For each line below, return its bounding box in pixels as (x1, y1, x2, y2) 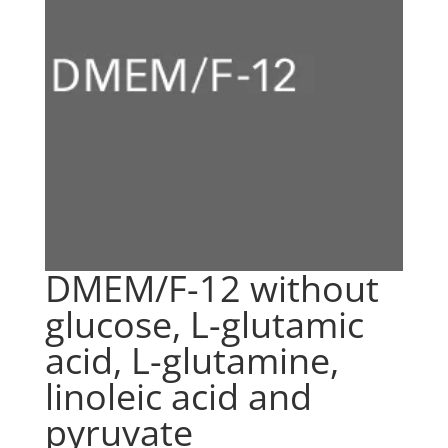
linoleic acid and (44, 371, 312, 421)
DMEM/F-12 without (44, 263, 379, 313)
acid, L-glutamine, (44, 335, 339, 385)
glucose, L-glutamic (44, 299, 364, 349)
